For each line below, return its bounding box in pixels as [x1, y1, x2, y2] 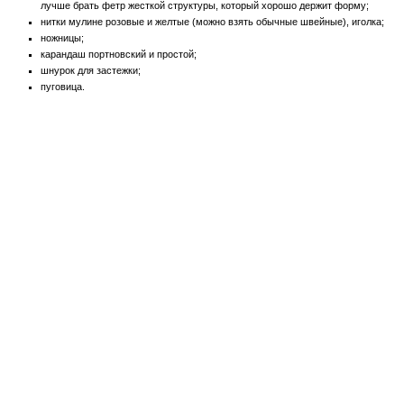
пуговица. [41, 81, 85, 93]
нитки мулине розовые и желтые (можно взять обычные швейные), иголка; [41, 16, 384, 28]
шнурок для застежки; [41, 65, 141, 77]
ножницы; [41, 32, 84, 44]
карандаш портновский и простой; [41, 49, 197, 60]
